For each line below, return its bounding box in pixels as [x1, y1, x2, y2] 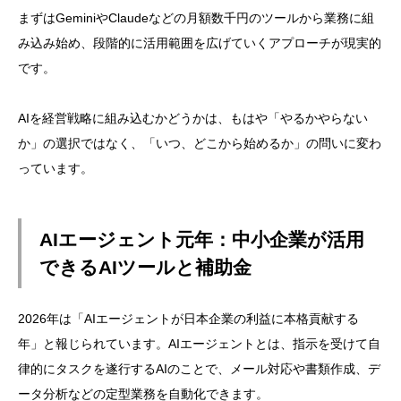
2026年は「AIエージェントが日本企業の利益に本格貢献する [18, 311, 359, 327]
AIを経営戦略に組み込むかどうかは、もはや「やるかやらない [18, 111, 368, 126]
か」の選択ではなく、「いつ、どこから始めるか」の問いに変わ [18, 136, 381, 151]
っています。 [18, 161, 93, 176]
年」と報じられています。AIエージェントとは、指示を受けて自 [18, 337, 380, 352]
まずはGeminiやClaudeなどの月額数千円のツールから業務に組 [18, 11, 374, 26]
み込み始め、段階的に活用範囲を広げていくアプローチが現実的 [18, 36, 381, 51]
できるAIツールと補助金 [39, 256, 252, 277]
